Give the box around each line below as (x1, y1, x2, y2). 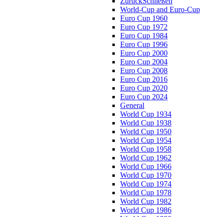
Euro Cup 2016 (120, 75, 168, 83)
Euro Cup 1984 (120, 31, 168, 40)
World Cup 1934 (120, 110, 171, 118)
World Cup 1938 (120, 119, 171, 127)
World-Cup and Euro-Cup (120, 5, 200, 14)
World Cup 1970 (120, 171, 171, 179)
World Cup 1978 (120, 188, 171, 197)
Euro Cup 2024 (120, 93, 168, 101)
